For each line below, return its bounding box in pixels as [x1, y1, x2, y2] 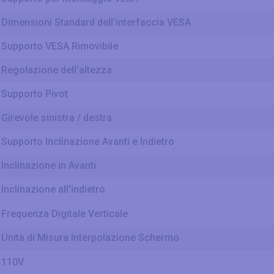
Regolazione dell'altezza [1, 64, 112, 76]
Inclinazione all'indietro [1, 183, 105, 196]
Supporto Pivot [1, 88, 68, 100]
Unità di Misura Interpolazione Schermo [1, 232, 179, 244]
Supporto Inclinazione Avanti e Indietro [1, 136, 174, 148]
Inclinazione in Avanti [1, 160, 96, 172]
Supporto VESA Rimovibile [1, 40, 118, 53]
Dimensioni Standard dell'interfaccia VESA [1, 17, 191, 29]
